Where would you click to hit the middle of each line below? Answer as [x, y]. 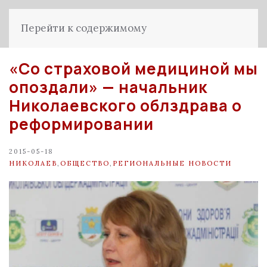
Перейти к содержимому [84, 28]
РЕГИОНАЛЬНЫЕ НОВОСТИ [172, 163]
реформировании [81, 124]
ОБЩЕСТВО [85, 163]
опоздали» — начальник [108, 87]
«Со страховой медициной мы [133, 69]
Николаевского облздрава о [125, 105]
